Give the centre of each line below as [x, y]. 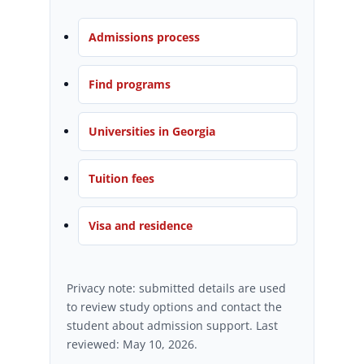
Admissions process [144, 37]
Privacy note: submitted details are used [176, 288]
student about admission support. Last [172, 325]
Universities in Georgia [152, 131]
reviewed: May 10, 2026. [132, 344]
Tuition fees [121, 178]
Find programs [129, 84]
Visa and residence [140, 225]
